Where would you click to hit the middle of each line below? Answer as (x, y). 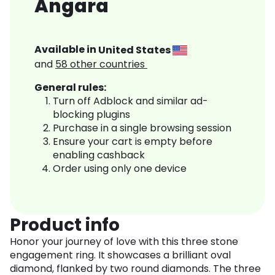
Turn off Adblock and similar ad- (130, 101)
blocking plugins (91, 115)
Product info (65, 225)
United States (135, 50)
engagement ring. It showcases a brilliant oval (120, 255)
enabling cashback (99, 155)
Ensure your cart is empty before (133, 142)
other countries (109, 64)
